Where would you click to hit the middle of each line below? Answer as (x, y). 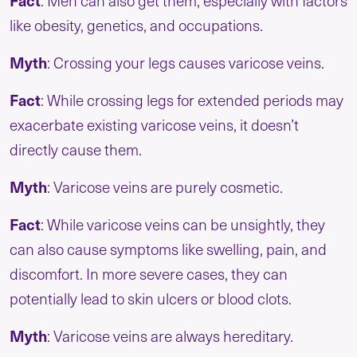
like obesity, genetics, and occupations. (136, 25)
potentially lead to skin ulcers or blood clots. (151, 298)
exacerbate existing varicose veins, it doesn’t (154, 125)
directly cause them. (76, 149)
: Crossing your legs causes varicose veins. (186, 63)
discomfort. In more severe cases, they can (149, 274)
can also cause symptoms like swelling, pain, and (168, 249)
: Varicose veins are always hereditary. (170, 336)
